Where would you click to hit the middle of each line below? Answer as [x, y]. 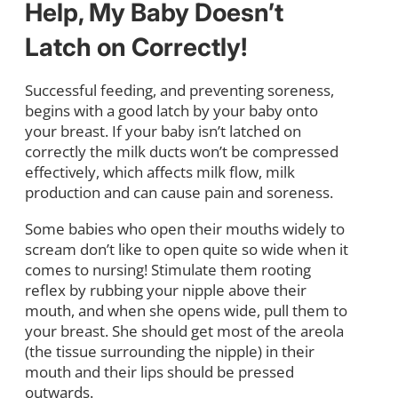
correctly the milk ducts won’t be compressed [182, 151]
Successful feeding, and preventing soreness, [179, 90]
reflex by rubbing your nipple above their [166, 290]
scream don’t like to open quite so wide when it [187, 249]
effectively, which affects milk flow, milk [160, 171]
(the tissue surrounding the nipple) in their [170, 351]
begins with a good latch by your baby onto [171, 110]
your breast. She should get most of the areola [184, 330]
